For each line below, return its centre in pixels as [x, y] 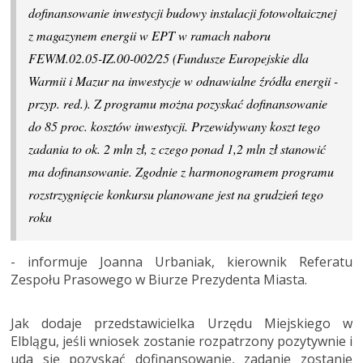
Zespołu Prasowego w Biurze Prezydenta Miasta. [159, 280]
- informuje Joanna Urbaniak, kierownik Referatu [181, 262]
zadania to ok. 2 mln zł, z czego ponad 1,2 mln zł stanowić [177, 149]
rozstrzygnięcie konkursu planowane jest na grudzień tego [176, 194]
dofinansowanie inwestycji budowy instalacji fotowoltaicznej [182, 13]
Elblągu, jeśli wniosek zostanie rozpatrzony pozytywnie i [181, 342]
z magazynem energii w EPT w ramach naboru [149, 36]
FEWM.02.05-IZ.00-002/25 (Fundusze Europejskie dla [169, 58]
